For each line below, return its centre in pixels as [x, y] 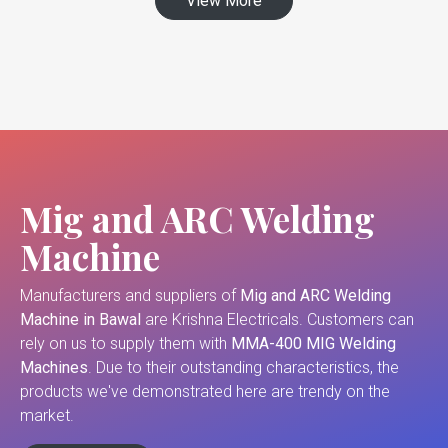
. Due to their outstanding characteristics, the [243, 368]
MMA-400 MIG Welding [313, 344]
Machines [54, 368]
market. [47, 416]
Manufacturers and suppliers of [130, 296]
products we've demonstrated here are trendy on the [205, 392]
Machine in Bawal [82, 320]
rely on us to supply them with [125, 344]
